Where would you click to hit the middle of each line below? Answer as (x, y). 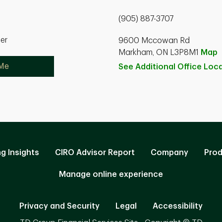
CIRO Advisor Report (95, 153)
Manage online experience (111, 174)
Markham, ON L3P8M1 (160, 53)
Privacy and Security (59, 206)
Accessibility (178, 206)
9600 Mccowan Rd (154, 41)
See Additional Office (161, 67)
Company (169, 153)
